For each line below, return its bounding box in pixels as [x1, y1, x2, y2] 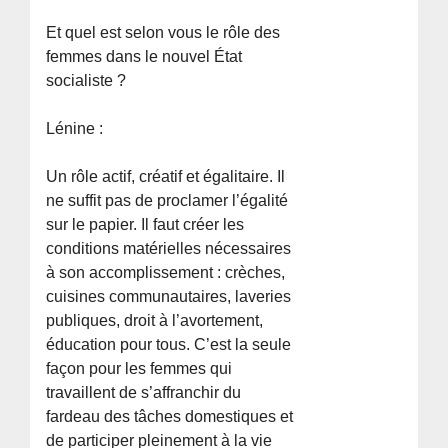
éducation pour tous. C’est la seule [46, 335, 292, 353]
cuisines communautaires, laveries [46, 287, 292, 305]
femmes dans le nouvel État [46, 47, 243, 65]
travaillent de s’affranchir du [46, 383, 242, 401]
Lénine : [46, 119, 104, 137]
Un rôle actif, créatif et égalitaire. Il [46, 167, 286, 185]
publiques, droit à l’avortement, [46, 311, 264, 329]
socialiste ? [46, 71, 127, 89]
